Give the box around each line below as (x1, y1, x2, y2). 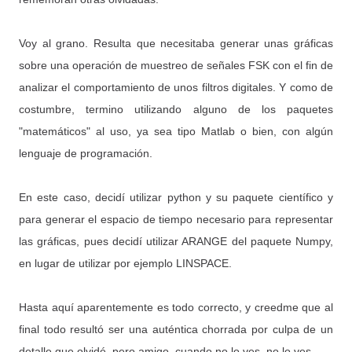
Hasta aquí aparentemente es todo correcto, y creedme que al (19, 301, 333, 313)
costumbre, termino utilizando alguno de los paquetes (19, 103, 333, 115)
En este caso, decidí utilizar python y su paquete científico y (19, 191, 333, 203)
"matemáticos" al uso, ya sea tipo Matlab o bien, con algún (19, 125, 333, 137)
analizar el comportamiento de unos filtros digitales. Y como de (19, 81, 333, 93)
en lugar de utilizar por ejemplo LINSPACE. (19, 257, 232, 269)
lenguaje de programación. (19, 147, 152, 159)
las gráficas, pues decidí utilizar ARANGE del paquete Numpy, (19, 235, 333, 247)
